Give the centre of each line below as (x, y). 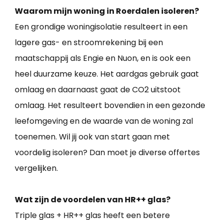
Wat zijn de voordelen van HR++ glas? (93, 199)
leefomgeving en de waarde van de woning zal (104, 121)
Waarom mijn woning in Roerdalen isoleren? (107, 11)
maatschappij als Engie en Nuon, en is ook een (103, 58)
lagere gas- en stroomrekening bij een (89, 42)
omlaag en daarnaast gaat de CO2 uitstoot (98, 89)
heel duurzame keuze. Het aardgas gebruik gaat (107, 74)
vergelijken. (36, 168)
